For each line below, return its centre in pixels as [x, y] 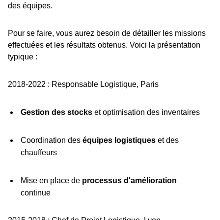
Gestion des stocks [56, 112]
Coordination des [51, 140]
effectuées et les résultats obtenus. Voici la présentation [104, 45]
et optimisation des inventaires [146, 112]
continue [35, 193]
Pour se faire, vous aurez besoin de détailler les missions [107, 33]
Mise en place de [51, 181]
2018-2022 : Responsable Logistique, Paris [83, 84]
